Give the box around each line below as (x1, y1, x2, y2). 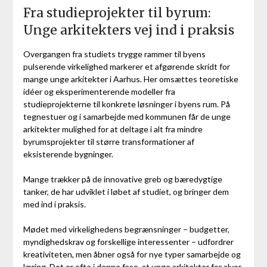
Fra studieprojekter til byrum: (23, 5, 211, 21)
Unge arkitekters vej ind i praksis (23, 22, 234, 39)
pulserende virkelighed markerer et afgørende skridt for (23, 61, 230, 72)
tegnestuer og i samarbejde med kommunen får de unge (23, 111, 231, 122)
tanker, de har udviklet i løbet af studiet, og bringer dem (23, 187, 229, 197)
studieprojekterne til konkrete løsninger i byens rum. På (23, 99, 230, 110)
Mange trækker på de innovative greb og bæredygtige (23, 174, 222, 185)
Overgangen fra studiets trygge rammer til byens (23, 49, 206, 60)
